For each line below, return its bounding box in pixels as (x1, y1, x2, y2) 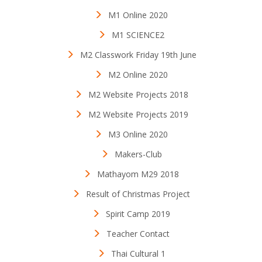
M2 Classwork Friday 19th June (80, 49, 196, 61)
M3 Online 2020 (108, 129, 168, 140)
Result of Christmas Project (86, 188, 190, 200)
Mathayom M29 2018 (97, 168, 179, 180)
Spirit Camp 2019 (106, 208, 170, 220)
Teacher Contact (106, 228, 170, 240)
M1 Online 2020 (108, 9, 168, 21)
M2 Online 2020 (108, 69, 168, 81)
